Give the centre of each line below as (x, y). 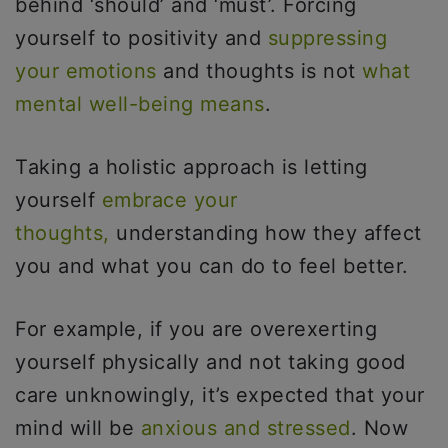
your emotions (86, 70)
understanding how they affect (265, 232)
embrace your (169, 199)
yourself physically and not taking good (210, 361)
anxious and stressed (242, 427)
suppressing (327, 37)
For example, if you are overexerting (196, 328)
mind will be (74, 427)
